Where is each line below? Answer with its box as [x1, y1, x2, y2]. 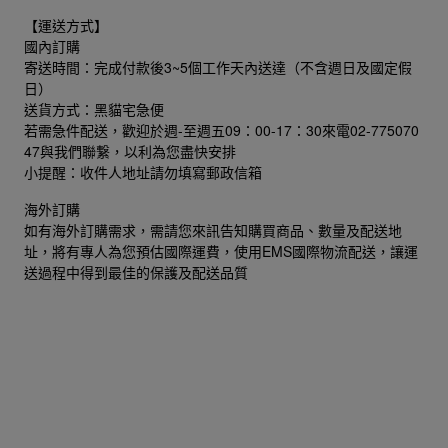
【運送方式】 [24, 15, 108, 36]
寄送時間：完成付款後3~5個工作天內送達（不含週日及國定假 [24, 57, 412, 78]
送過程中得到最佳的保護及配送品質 [24, 262, 248, 283]
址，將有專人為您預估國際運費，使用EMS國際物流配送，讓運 [24, 241, 418, 262]
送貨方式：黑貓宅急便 [24, 99, 164, 120]
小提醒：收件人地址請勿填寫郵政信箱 [24, 162, 262, 183]
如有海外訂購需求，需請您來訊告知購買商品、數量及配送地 [24, 220, 402, 241]
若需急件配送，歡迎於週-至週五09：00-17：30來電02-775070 [24, 120, 419, 141]
